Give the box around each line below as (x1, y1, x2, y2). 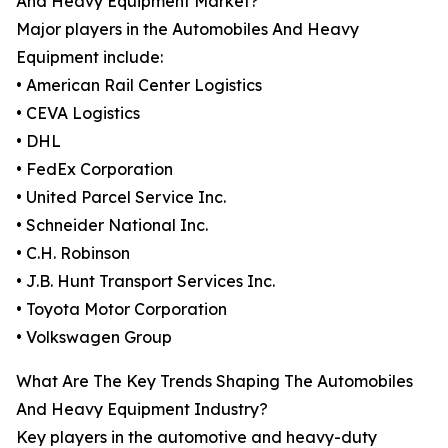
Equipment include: (16, 47, 163, 68)
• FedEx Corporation (16, 159, 173, 180)
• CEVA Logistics (16, 103, 140, 124)
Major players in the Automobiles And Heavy (16, 19, 359, 40)
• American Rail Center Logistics (16, 75, 262, 96)
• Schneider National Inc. (16, 215, 208, 236)
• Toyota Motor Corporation (16, 299, 227, 320)
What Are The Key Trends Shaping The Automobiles (16, 371, 413, 392)
